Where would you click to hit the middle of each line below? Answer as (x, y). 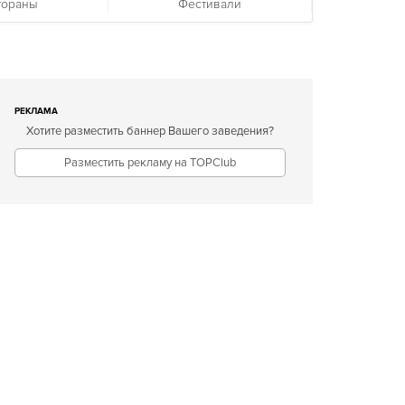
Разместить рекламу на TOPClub (150, 163)
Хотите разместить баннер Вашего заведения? (150, 131)
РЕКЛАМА (36, 111)
